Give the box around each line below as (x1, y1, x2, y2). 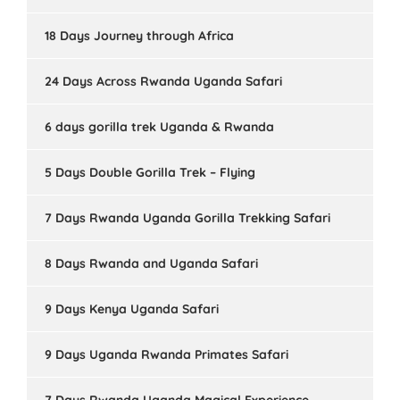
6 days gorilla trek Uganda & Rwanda (45, 119, 274, 135)
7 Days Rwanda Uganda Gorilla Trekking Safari (45, 210, 330, 226)
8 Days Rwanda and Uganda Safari (45, 255, 258, 271)
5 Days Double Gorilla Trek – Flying (45, 164, 255, 180)
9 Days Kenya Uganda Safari (45, 301, 219, 317)
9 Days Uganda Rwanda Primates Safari (45, 346, 288, 362)
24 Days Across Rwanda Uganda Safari (45, 73, 282, 89)
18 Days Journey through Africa (45, 28, 234, 44)
